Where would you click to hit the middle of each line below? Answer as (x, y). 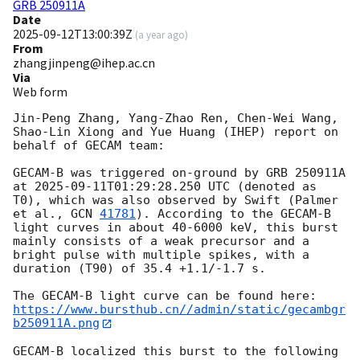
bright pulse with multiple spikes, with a (161, 255)
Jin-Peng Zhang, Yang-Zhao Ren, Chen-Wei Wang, (176, 119)
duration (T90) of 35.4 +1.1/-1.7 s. (139, 269)
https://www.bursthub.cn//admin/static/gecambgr (179, 310)
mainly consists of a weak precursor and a (161, 241)
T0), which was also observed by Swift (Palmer (176, 200)
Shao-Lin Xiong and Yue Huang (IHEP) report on (176, 132)
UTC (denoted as (259, 187)
